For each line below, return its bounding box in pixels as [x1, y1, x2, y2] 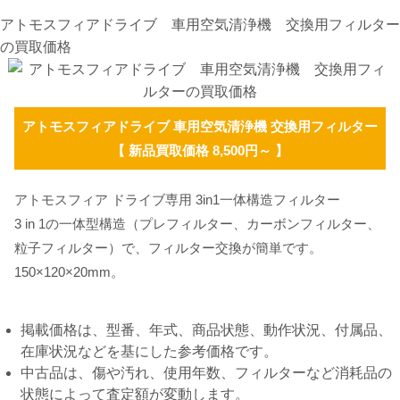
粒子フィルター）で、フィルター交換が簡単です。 [14, 240, 322, 256]
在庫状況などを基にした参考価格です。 [21, 344, 278, 360]
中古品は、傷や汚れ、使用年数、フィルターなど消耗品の [21, 365, 392, 381]
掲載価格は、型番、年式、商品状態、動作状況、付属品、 [21, 322, 392, 338]
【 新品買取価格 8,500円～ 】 [112, 143, 288, 159]
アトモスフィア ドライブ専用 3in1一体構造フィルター [14, 192, 340, 208]
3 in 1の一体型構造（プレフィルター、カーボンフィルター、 [14, 216, 380, 232]
